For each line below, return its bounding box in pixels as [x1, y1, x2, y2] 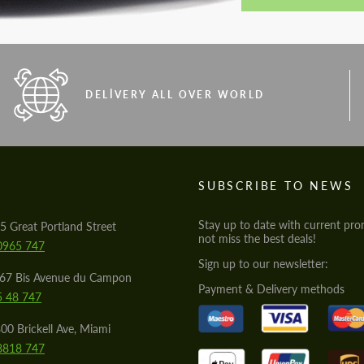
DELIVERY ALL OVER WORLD [85, 89, 265, 101]
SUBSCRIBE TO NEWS [198, 179, 353, 193]
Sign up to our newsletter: [198, 257, 328, 271]
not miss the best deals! [198, 232, 316, 245]
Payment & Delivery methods [198, 282, 344, 296]
